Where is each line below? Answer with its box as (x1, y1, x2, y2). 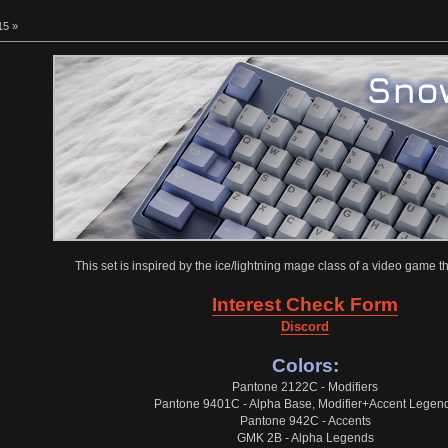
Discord (281, 318, 330, 334)
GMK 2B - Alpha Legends (236, 430, 374, 445)
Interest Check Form (212, 293, 399, 315)
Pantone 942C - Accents (239, 413, 371, 428)
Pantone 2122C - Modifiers (232, 379, 379, 394)
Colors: (271, 354, 339, 376)
